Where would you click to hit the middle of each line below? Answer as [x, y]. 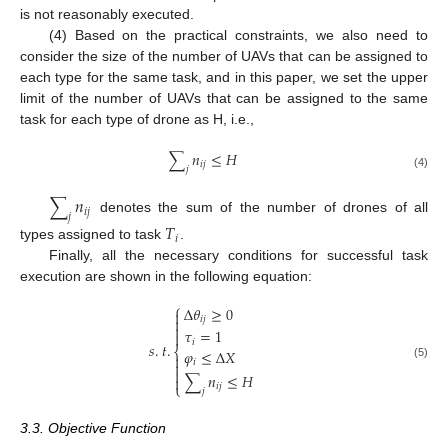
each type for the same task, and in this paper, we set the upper [224, 76]
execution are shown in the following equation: [166, 276]
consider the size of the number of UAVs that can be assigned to [224, 55]
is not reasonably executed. [107, 13]
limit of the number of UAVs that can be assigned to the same [224, 97]
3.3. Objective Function [93, 427]
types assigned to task [92, 234]
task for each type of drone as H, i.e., [137, 118]
